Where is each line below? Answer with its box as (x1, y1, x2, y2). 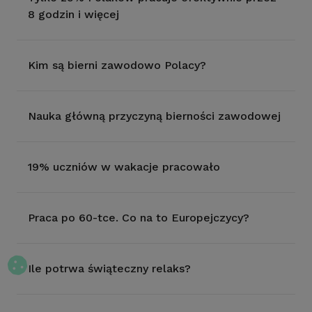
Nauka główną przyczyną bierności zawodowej (28, 109, 281, 123)
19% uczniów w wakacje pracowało (28, 160, 220, 173)
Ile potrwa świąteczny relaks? (28, 262, 191, 275)
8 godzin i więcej (28, 8, 119, 21)
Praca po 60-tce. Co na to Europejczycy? (28, 211, 249, 224)
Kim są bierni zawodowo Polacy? (28, 58, 206, 72)
